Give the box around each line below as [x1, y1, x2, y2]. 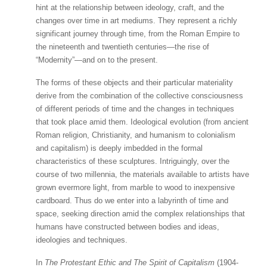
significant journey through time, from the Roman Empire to [36, 29, 240, 38]
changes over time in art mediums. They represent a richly [36, 15, 237, 25]
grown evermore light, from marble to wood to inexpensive [36, 182, 235, 192]
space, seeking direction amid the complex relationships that [36, 209, 245, 218]
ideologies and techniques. [36, 235, 128, 244]
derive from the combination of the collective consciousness [36, 91, 243, 100]
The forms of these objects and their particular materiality [36, 77, 233, 87]
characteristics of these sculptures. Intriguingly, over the [36, 156, 229, 166]
